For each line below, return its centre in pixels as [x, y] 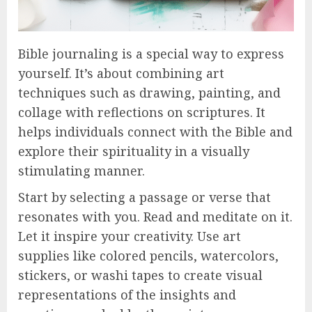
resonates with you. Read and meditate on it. [155, 216]
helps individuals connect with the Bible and [155, 131]
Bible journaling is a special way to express [151, 53]
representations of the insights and [127, 294]
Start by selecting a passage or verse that [145, 197]
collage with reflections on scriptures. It [142, 112]
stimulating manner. [81, 170]
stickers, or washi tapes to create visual [140, 275]
